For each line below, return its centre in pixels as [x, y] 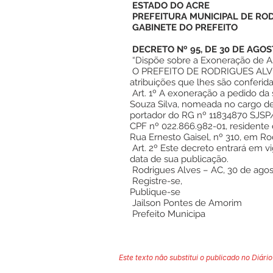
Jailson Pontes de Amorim [186, 203]
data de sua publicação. [179, 159]
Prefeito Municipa [168, 214]
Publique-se [155, 192]
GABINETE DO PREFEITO [184, 27]
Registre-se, [157, 181]
